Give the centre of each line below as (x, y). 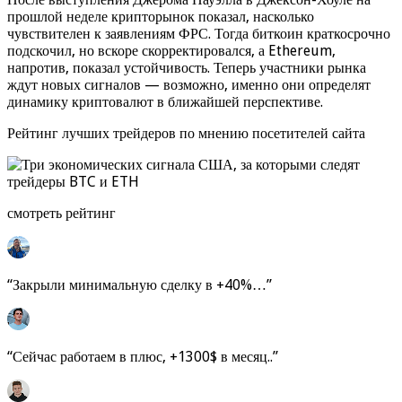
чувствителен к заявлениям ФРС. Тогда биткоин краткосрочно (199, 33)
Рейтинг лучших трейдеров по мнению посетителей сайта (186, 133)
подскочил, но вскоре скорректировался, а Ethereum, (171, 50)
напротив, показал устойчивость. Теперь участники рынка (187, 67)
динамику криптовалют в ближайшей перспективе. (165, 101)
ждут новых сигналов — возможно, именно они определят (189, 84)
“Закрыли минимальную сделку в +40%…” (140, 284)
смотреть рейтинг (61, 213)
